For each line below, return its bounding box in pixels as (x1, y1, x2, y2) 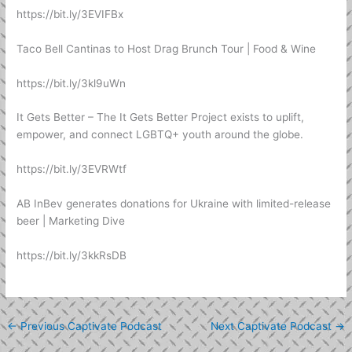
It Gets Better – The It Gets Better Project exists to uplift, (16, 111, 305, 124)
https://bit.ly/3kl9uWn (16, 76, 126, 90)
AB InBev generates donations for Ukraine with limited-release (16, 197, 332, 211)
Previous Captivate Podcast (17, 319, 163, 332)
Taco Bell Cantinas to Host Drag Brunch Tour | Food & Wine (16, 42, 317, 55)
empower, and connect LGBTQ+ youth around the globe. (16, 128, 304, 141)
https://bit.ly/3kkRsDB (16, 249, 127, 262)
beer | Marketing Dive (16, 214, 126, 228)
